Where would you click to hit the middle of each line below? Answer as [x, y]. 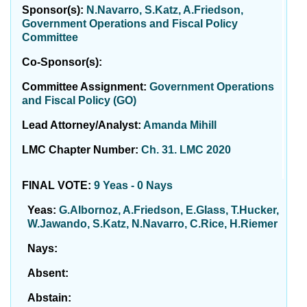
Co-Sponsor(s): [62, 62]
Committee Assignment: [86, 87]
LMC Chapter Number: [82, 150]
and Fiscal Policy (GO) [79, 100]
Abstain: [49, 298]
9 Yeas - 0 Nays [133, 185]
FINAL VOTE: [58, 185]
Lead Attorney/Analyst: [83, 125]
